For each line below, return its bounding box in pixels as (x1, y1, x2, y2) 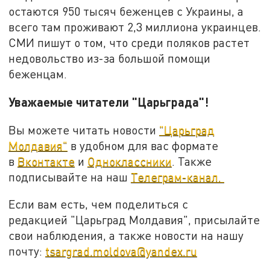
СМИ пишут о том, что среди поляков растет (8, 36, 250, 50)
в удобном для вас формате (67, 138, 219, 152)
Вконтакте (17, 154, 75, 168)
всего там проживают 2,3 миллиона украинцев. (8, 20, 262, 34)
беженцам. (8, 67, 67, 81)
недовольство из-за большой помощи (8, 51, 211, 66)
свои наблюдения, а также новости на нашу (8, 228, 244, 243)
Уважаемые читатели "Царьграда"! (8, 94, 209, 109)
